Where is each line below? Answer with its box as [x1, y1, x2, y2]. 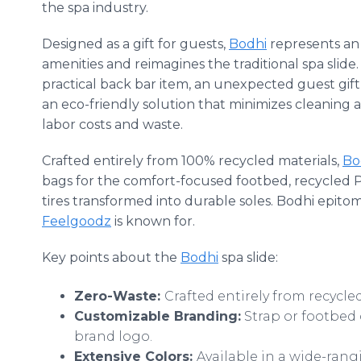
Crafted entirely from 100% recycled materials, [42, 153, 342, 168]
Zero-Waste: [74, 288, 164, 304]
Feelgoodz [42, 214, 111, 229]
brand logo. [74, 329, 152, 344]
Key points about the [42, 250, 180, 265]
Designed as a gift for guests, [42, 36, 229, 52]
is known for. [111, 214, 198, 229]
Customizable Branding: [74, 309, 241, 324]
